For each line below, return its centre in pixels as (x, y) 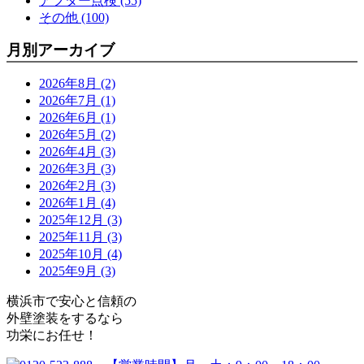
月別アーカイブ (61, 50)
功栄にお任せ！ (52, 335)
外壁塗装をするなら (65, 318)
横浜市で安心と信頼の (71, 301)
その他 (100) (74, 17)
